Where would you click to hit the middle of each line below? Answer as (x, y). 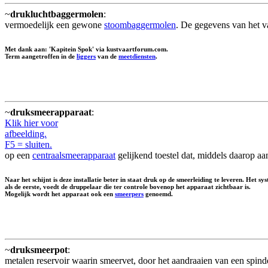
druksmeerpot (39, 250)
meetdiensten (137, 57)
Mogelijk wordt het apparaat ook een (60, 194)
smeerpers (129, 194)
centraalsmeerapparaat (74, 156)
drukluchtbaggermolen (57, 14)
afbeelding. (26, 134)
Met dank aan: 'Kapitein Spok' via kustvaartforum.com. (86, 49)
